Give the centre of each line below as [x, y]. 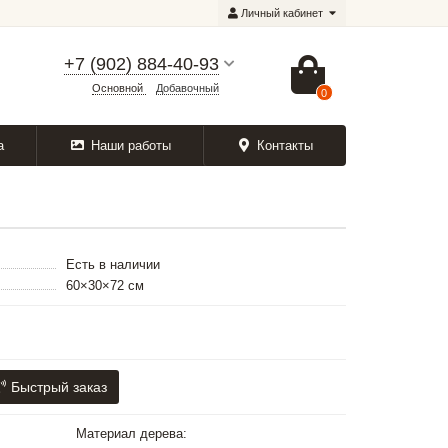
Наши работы [130, 146]
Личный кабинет [282, 13]
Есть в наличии [113, 265]
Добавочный [188, 88]
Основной [119, 88]
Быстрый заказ [59, 387]
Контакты [285, 146]
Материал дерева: [131, 434]
